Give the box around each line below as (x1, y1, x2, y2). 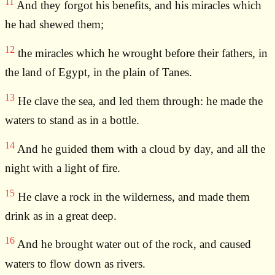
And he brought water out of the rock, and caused (15, 238, 251, 251)
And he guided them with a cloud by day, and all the (15, 142, 265, 155)
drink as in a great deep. (5, 209, 117, 222)
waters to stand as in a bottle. (5, 113, 139, 126)
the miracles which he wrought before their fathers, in (15, 46, 268, 60)
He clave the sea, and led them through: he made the (15, 94, 263, 107)
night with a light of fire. (5, 161, 120, 174)
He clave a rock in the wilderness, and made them (15, 190, 250, 203)
